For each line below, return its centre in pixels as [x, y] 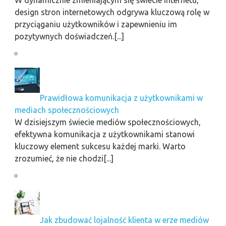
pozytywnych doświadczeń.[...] [69, 36]
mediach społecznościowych [67, 110]
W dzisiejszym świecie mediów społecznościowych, [107, 122]
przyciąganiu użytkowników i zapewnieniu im [96, 24]
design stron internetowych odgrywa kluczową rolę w [112, 12]
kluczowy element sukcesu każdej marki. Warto [100, 146]
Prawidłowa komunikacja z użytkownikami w [121, 98]
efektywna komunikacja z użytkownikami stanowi [104, 134]
